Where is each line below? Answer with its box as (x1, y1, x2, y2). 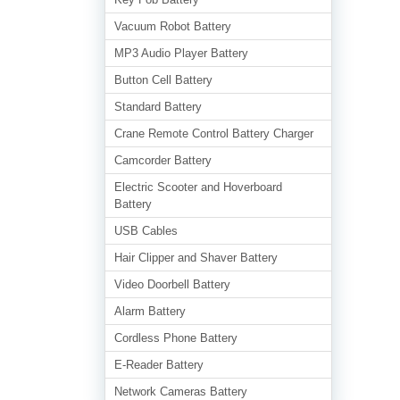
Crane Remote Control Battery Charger (114, 127, 313, 140)
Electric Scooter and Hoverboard (114, 180, 282, 194)
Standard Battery (114, 100, 202, 113)
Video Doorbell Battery (114, 278, 230, 291)
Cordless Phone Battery (114, 331, 237, 345)
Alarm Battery (114, 304, 186, 318)
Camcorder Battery (114, 154, 212, 167)
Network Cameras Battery (114, 385, 247, 398)
